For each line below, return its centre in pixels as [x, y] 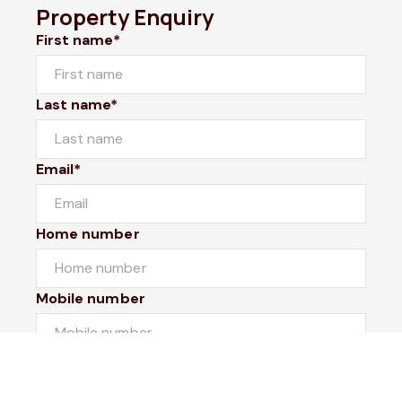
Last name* [77, 104]
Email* [59, 169]
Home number [88, 233]
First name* [78, 39]
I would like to [85, 363]
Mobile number [91, 298]
